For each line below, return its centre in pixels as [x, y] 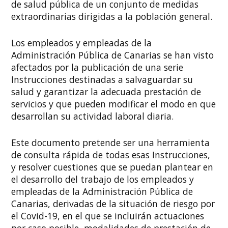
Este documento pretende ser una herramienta [111, 143]
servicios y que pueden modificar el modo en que [114, 104]
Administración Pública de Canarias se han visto [113, 55]
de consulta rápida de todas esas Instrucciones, [111, 155]
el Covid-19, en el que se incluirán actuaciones [108, 216]
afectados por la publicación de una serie [97, 67]
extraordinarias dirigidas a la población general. [112, 16]
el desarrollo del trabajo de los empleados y [103, 179]
